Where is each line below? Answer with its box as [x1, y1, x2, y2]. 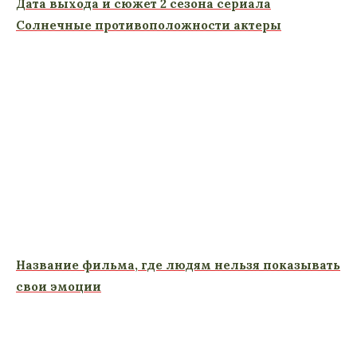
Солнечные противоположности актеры [16, 17, 281, 33]
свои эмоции [16, 278, 101, 294]
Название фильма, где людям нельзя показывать [16, 257, 340, 273]
